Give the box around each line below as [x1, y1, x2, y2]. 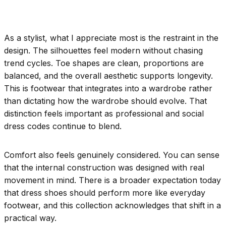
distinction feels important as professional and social [4, 108, 204, 119]
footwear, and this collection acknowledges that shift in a [4, 200, 221, 211]
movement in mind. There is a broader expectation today [4, 175, 221, 186]
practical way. [4, 213, 56, 223]
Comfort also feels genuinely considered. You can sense [4, 150, 219, 160]
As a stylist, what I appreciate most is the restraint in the [4, 33, 218, 43]
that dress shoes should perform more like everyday [4, 188, 205, 198]
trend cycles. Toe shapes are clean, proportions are [4, 58, 204, 69]
